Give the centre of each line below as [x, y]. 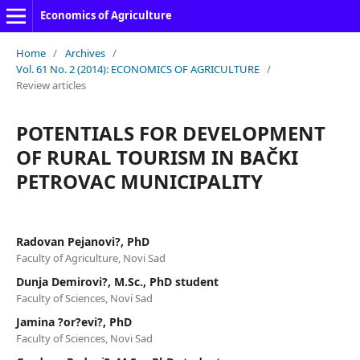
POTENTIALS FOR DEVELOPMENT [170, 133]
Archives [85, 53]
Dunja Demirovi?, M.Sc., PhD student [117, 281]
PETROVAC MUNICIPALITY [139, 181]
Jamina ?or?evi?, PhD [74, 321]
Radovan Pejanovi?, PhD [82, 241]
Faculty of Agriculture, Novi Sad [90, 258]
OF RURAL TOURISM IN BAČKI [157, 157]
